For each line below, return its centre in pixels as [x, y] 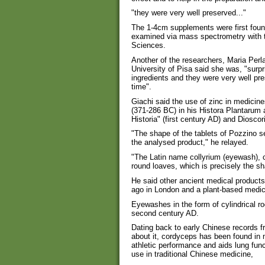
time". [141, 86]
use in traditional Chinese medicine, [192, 254]
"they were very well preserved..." [189, 13]
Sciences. [148, 46]
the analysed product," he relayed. [190, 143]
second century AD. [165, 213]
